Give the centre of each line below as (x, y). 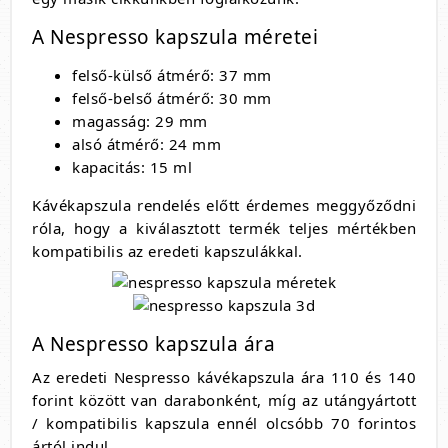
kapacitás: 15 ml (132, 167)
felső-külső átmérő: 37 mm (172, 75)
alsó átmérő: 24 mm (146, 144)
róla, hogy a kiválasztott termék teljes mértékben (224, 228)
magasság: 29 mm (140, 121)
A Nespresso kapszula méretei (175, 37)
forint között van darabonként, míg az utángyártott (224, 400)
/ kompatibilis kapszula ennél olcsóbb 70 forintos (224, 423)
